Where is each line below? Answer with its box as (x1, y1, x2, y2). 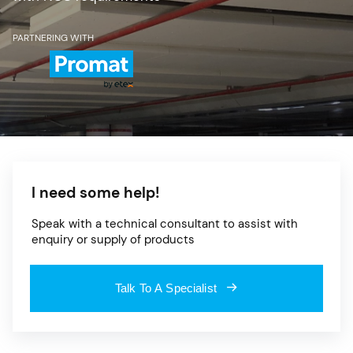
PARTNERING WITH (13, 31, 94, 43)
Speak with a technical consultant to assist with (32, 216, 298, 231)
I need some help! (32, 183, 160, 202)
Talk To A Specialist (114, 281, 217, 295)
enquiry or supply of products (32, 232, 195, 247)
